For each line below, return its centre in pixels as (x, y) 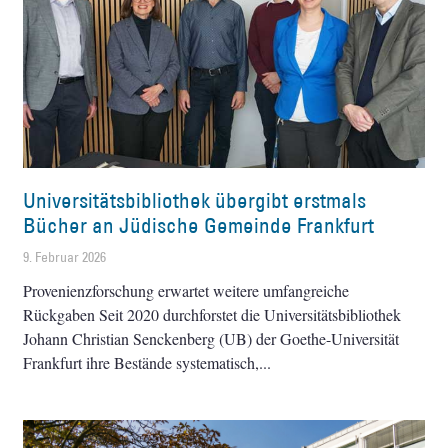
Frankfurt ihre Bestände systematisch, (141, 362)
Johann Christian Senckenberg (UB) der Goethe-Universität (211, 338)
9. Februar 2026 (65, 256)
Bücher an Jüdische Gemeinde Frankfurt (199, 225)
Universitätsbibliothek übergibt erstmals (195, 200)
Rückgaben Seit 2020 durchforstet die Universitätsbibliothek (212, 314)
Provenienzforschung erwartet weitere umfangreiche (186, 290)
